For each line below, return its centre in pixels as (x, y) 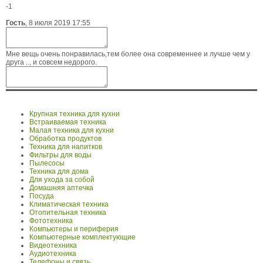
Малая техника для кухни (72, 131)
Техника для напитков (66, 147)
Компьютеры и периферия (74, 229)
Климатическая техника (69, 205)
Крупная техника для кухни (75, 114)
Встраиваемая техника (68, 122)
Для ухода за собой (62, 180)
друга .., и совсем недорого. (51, 63)
